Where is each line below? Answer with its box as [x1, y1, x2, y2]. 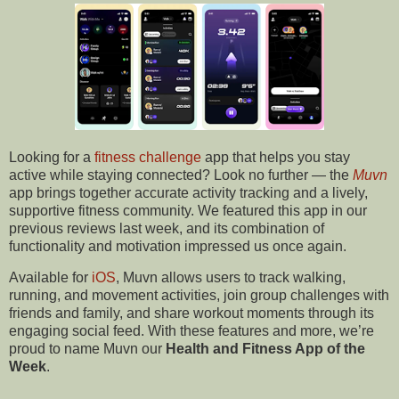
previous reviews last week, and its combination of [9, 220, 324, 236]
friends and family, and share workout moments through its [9, 305, 374, 322]
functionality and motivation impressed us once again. [9, 238, 350, 254]
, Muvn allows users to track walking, [116, 270, 346, 286]
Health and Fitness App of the [166, 341, 365, 357]
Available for [9, 270, 92, 286]
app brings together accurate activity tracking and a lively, [9, 184, 368, 200]
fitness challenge [94, 149, 201, 165]
